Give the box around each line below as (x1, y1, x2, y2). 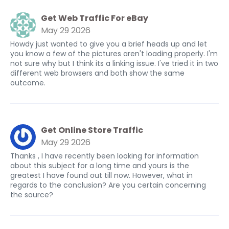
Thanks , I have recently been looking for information (10, 151, 199, 161)
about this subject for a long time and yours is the (10, 161, 189, 171)
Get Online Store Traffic (41, 124, 143, 136)
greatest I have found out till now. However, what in (10, 170, 193, 180)
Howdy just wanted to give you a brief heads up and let (10, 39, 207, 49)
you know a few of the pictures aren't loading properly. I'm (10, 49, 218, 59)
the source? (10, 190, 53, 200)
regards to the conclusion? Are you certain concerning (10, 180, 206, 190)
